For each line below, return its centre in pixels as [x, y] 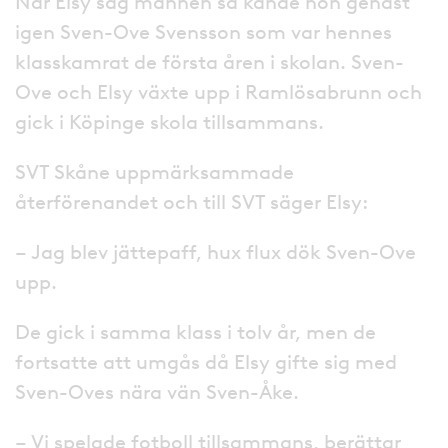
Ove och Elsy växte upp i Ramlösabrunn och [218, 91]
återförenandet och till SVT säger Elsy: [192, 201]
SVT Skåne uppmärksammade [154, 171]
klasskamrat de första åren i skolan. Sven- [209, 61]
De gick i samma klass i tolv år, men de [195, 331]
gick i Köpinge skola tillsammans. [169, 121]
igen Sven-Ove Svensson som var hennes [203, 31]
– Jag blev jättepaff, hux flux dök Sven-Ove [215, 251]
